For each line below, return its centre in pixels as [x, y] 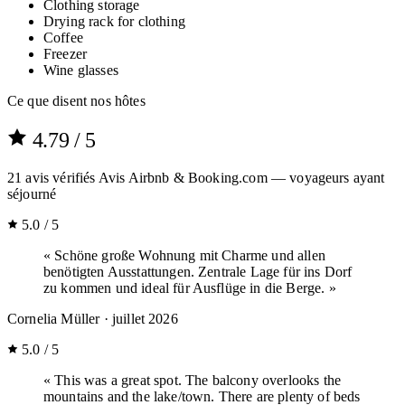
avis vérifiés [60, 177]
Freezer [66, 54]
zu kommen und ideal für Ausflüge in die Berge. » [190, 287]
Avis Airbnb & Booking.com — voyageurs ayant [241, 177]
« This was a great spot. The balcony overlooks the [193, 380]
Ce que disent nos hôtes [76, 101]
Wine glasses [81, 71]
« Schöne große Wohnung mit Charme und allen [184, 255]
